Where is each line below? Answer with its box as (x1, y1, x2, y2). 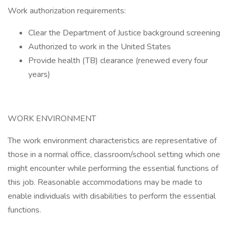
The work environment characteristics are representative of (8, 135, 217, 146)
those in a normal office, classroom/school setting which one (8, 149, 220, 160)
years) (28, 69, 52, 80)
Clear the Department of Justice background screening (28, 27, 220, 39)
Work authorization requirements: (8, 5, 128, 16)
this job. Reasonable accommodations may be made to (8, 177, 202, 188)
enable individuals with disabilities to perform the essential (8, 190, 216, 202)
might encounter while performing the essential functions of (8, 163, 218, 174)
